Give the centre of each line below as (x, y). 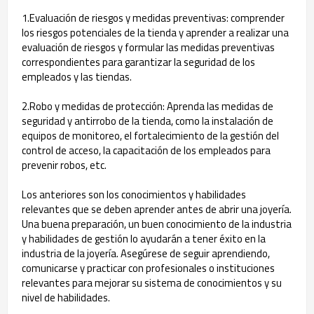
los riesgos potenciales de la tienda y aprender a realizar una (155, 33)
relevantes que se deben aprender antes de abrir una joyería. (157, 209)
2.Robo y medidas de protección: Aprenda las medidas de (148, 106)
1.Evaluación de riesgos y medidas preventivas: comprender (153, 18)
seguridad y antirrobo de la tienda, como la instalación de (148, 121)
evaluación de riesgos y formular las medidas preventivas (148, 47)
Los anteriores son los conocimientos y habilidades (134, 194)
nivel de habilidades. (66, 298)
